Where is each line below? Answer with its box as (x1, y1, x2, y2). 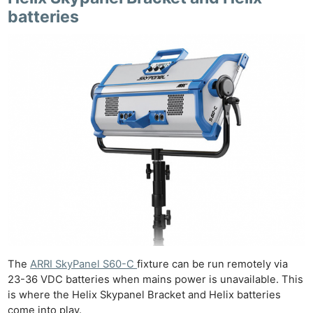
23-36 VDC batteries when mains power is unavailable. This (8, 272, 304, 286)
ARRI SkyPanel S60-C (30, 257, 138, 270)
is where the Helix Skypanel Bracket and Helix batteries (8, 288, 282, 301)
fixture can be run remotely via (137, 257, 289, 270)
